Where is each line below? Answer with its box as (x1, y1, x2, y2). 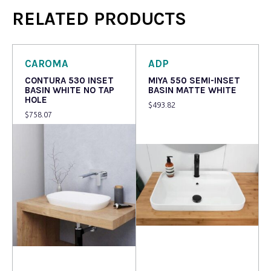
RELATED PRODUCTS (12, 8, 186, 30)
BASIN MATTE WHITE (148, 84, 237, 96)
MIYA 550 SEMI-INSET (148, 74, 240, 86)
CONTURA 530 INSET (25, 74, 114, 86)
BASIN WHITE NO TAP (25, 84, 114, 96)
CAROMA (25, 57, 68, 70)
